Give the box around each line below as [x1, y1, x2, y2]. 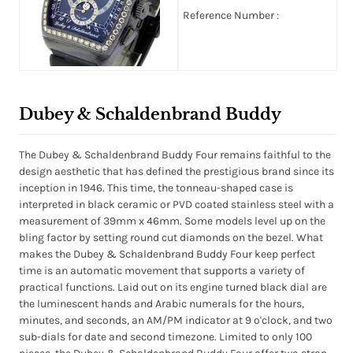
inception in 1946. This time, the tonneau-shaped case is [18, 181, 293, 195]
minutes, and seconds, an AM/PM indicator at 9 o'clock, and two [18, 314, 333, 328]
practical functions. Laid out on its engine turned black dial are [18, 281, 327, 295]
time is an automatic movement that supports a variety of [18, 264, 305, 278]
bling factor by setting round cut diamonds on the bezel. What [18, 231, 323, 245]
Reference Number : [182, 8, 279, 22]
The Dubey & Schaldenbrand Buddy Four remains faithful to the [18, 148, 331, 162]
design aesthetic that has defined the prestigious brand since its [18, 165, 334, 179]
